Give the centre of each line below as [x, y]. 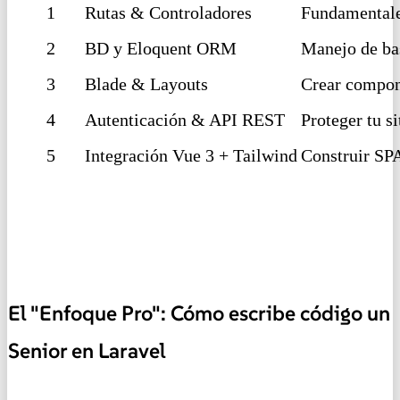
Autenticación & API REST [185, 120]
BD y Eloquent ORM [161, 49]
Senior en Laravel [87, 351]
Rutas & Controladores [168, 13]
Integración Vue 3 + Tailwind [191, 156]
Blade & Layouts [146, 84]
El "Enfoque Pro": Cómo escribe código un [199, 314]
